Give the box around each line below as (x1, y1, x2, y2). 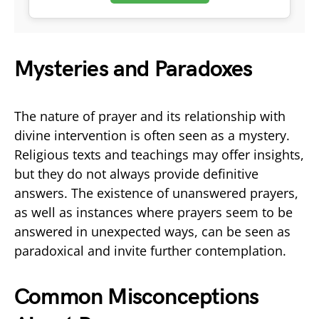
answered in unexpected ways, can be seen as (14, 222, 291, 240)
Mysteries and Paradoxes (14, 55, 253, 83)
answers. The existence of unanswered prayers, (14, 184, 298, 202)
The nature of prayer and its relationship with (14, 107, 286, 125)
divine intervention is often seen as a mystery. (14, 126, 290, 144)
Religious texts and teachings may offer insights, (14, 145, 304, 163)
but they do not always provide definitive (14, 164, 258, 182)
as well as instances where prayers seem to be (14, 203, 293, 221)
